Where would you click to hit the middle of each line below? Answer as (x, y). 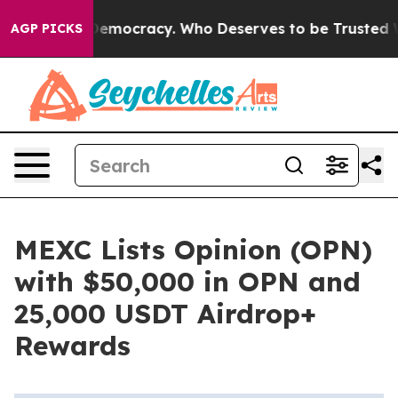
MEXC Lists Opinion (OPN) (193, 250)
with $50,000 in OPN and (187, 282)
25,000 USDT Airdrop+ (165, 314)
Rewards (72, 346)
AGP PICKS (47, 28)
